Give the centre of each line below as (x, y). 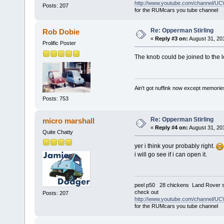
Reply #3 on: (171, 39)
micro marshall (69, 121)
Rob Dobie (61, 32)
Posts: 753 (55, 98)
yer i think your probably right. (175, 146)
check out (146, 192)
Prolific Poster (59, 43)
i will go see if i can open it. (170, 155)
